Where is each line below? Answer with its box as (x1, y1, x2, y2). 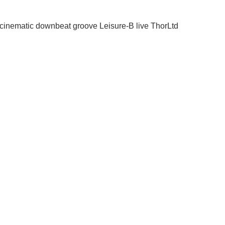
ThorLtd (151, 22, 178, 30)
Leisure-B (99, 22, 134, 30)
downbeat (36, 22, 71, 30)
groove (73, 22, 97, 30)
